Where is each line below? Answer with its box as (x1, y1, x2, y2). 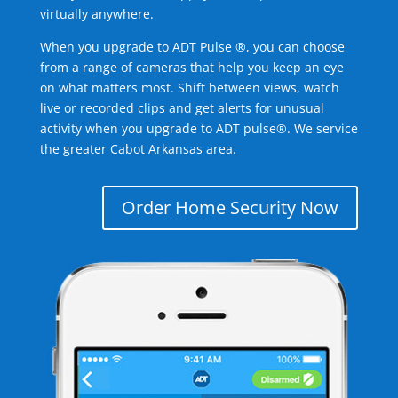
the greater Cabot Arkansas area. (39, 140, 236, 157)
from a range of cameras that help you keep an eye (39, 59, 344, 76)
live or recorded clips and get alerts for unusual (39, 99, 324, 116)
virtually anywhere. (39, 5, 154, 22)
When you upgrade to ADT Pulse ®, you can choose (39, 38, 345, 55)
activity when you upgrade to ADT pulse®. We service (39, 120, 358, 137)
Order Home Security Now (122, 195, 339, 219)
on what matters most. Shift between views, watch (39, 79, 339, 96)
